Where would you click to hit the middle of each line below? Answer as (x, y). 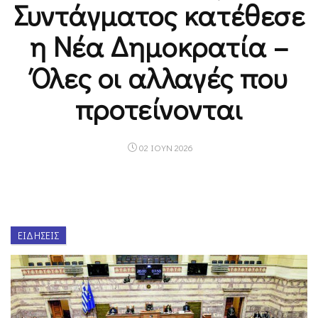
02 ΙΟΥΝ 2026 (165, 147)
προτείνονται (159, 108)
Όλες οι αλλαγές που (159, 77)
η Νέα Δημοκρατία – (159, 46)
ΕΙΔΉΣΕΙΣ (39, 235)
